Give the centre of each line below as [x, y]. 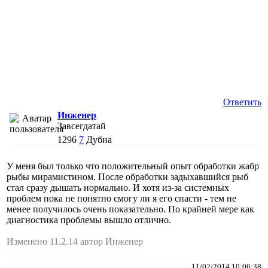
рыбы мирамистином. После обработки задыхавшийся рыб [127, 176]
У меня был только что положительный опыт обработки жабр [133, 166]
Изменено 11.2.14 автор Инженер [75, 241]
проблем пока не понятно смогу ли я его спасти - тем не [121, 198]
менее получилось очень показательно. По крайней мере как [130, 209]
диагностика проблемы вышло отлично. [89, 220]
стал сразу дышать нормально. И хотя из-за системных [118, 187]
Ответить [242, 102]
